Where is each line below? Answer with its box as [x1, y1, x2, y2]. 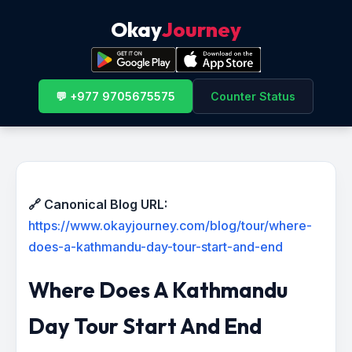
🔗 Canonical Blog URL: [28, 196, 167, 212]
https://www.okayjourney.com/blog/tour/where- [28, 218, 312, 233]
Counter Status [211, 90, 295, 103]
